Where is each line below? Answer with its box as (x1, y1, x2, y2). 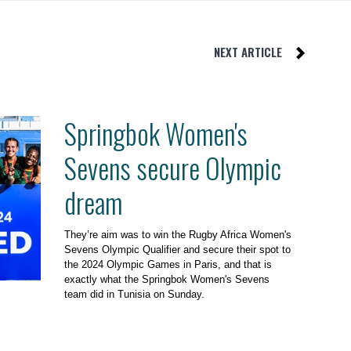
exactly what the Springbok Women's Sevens (63, 273, 270, 285)
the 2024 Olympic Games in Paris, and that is (63, 258, 272, 270)
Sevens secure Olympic (63, 147, 281, 188)
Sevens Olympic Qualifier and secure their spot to (63, 243, 291, 255)
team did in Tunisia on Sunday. (63, 288, 204, 300)
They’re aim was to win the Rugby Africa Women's (63, 228, 291, 241)
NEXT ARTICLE (214, 42, 282, 60)
